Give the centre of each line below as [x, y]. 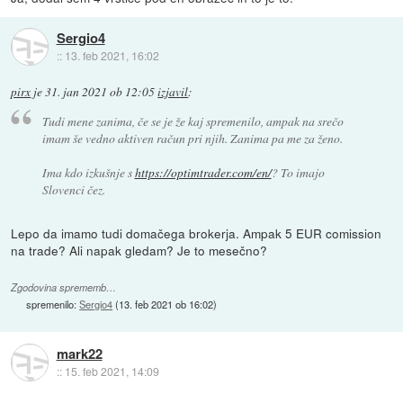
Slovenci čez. [73, 190]
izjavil [173, 91]
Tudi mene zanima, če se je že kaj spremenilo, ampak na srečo [193, 121]
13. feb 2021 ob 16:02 [166, 304]
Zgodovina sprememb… [64, 288]
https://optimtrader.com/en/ [203, 173]
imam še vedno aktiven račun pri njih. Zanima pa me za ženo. [192, 139]
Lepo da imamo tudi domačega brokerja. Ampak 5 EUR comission [197, 233]
